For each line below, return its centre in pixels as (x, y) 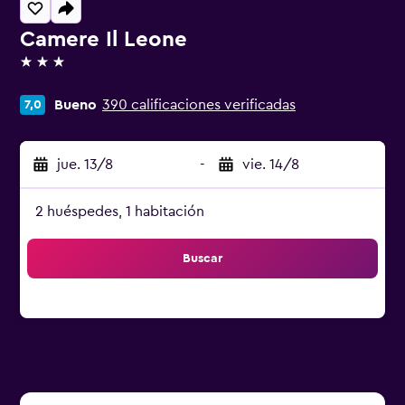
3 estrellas (52, 70)
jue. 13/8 (85, 165)
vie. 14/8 (271, 165)
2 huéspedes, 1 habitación (120, 212)
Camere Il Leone (104, 40)
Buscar (202, 259)
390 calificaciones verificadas (199, 105)
